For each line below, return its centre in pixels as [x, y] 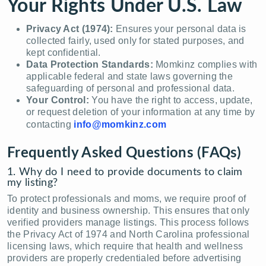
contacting [50, 124]
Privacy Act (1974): [70, 28]
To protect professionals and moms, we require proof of [127, 198]
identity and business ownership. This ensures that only [129, 210]
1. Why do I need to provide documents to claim [125, 172]
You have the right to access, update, [171, 100]
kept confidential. [64, 52]
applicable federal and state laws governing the [130, 76]
